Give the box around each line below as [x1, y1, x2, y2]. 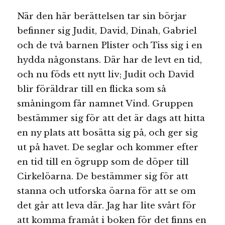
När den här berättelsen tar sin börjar [17, 11, 187, 22]
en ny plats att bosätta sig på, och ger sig [17, 127, 198, 138]
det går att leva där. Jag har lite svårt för [17, 200, 197, 211]
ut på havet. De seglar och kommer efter [17, 142, 199, 153]
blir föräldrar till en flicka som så [17, 83, 167, 94]
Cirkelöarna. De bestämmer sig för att [17, 171, 189, 182]
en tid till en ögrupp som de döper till [17, 156, 189, 167]
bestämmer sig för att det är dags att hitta [17, 113, 205, 124]
